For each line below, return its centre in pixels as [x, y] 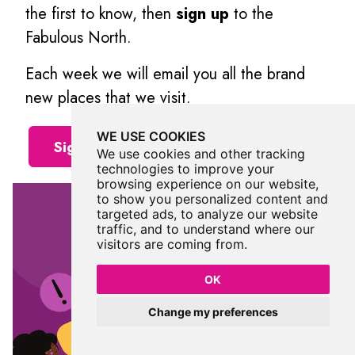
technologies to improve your [185, 169]
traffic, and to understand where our [205, 229]
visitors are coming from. [172, 244]
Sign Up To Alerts [117, 146]
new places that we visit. [108, 97]
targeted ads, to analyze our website [207, 214]
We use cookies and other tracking [200, 154]
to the [251, 13]
